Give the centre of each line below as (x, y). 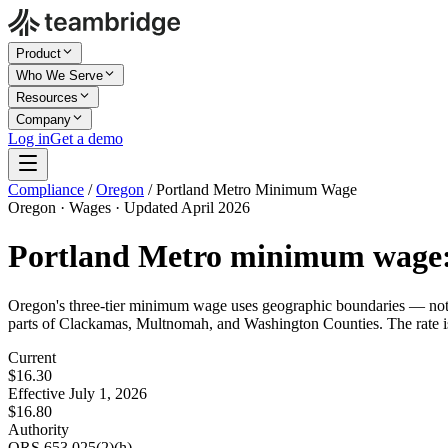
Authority (38, 429)
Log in (29, 138)
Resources (47, 97)
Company (43, 119)
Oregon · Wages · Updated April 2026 (129, 207)
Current (32, 357)
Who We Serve (59, 75)
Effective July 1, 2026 (77, 393)
